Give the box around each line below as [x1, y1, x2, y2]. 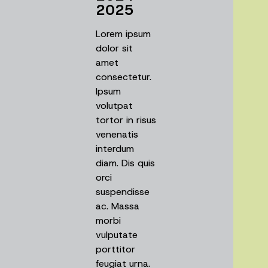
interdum [96, 142, 134, 156]
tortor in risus [96, 114, 156, 127]
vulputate [96, 229, 138, 242]
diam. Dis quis [96, 157, 155, 170]
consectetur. [96, 71, 151, 84]
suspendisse [96, 185, 150, 199]
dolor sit [96, 42, 133, 55]
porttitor [96, 243, 135, 256]
